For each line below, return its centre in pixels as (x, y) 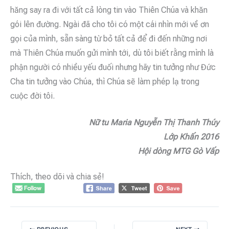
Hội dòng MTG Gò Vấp (178, 151)
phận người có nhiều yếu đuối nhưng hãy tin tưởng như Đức (113, 67)
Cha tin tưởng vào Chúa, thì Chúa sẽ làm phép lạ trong (105, 81)
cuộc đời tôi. (32, 96)
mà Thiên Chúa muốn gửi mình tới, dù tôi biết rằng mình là (112, 53)
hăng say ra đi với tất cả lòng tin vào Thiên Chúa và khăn (109, 10)
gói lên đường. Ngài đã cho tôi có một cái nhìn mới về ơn (110, 24)
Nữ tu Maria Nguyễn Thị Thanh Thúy (154, 122)
